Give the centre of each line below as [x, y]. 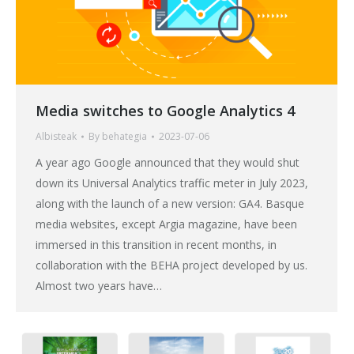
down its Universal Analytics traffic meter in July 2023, [172, 183]
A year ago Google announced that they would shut [168, 162]
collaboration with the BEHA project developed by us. [171, 265]
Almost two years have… [99, 285]
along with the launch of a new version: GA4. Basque [170, 203]
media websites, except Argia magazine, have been [166, 224]
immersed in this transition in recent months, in [156, 244]
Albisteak [56, 136]
